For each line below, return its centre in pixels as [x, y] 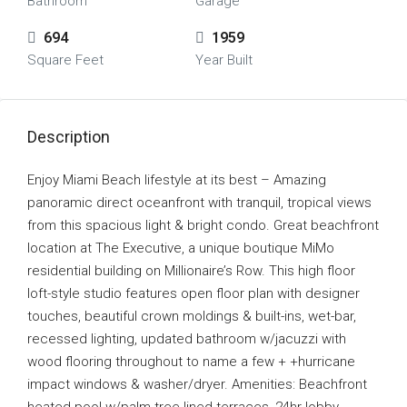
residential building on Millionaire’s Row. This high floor [191, 271]
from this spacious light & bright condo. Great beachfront [203, 225]
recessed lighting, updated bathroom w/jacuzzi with [187, 339]
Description [69, 137]
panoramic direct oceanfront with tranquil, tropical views [199, 203]
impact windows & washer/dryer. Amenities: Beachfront [197, 384]
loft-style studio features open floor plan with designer [194, 293]
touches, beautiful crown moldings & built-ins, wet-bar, [192, 316]
